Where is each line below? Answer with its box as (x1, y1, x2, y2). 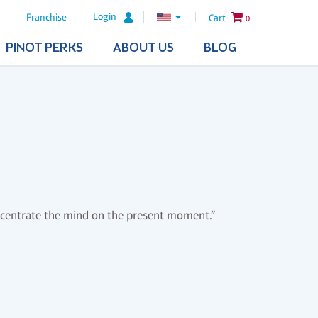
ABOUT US (112, 40, 174, 57)
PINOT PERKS (5, 40, 83, 57)
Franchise (26, 11, 67, 23)
